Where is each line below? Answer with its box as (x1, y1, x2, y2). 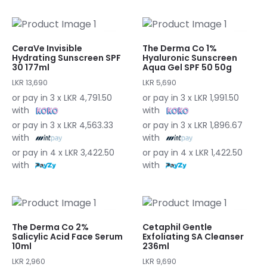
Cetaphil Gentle (142, 221, 212, 233)
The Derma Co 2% (12, 221, 89, 233)
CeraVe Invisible (12, 42, 82, 55)
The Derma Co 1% (142, 42, 217, 55)
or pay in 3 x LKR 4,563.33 (12, 119, 113, 132)
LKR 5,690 (142, 77, 176, 88)
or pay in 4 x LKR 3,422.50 (12, 147, 114, 159)
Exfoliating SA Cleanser (142, 230, 244, 243)
